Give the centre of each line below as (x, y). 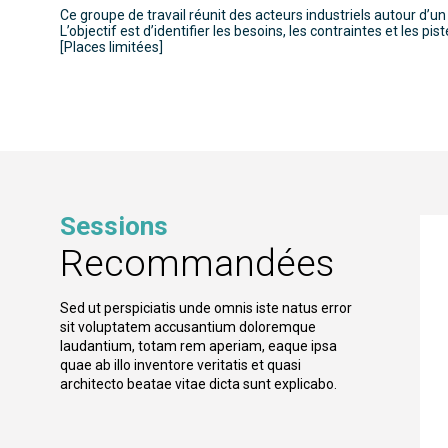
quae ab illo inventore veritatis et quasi (180, 365)
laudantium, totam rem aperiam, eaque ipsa (198, 346)
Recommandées (197, 263)
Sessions (114, 226)
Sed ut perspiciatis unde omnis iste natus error (206, 308)
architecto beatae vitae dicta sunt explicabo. (198, 384)
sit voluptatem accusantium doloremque (188, 327)
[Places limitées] (111, 47)
